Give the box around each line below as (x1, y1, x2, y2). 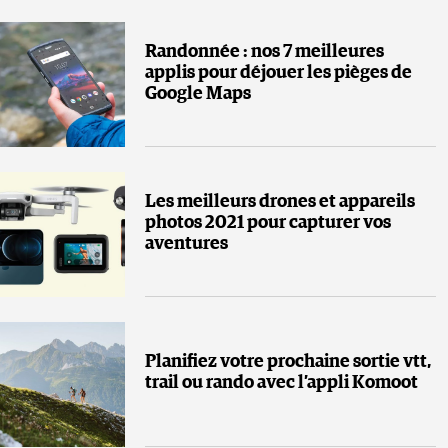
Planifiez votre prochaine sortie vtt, (145, 353, 431, 372)
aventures (145, 234, 228, 253)
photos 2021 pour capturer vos (145, 213, 391, 232)
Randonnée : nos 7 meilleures (145, 42, 384, 61)
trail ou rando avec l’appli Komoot (145, 374, 418, 393)
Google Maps (145, 84, 251, 103)
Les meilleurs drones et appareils (145, 192, 415, 211)
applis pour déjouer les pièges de (145, 63, 412, 82)
